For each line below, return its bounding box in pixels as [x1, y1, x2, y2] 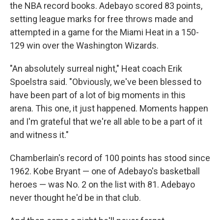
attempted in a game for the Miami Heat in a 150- [10, 27, 199, 37]
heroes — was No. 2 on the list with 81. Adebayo [10, 179, 195, 190]
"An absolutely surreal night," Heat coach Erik [10, 63, 182, 74]
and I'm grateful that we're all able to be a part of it [10, 116, 202, 127]
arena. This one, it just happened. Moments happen [10, 103, 208, 113]
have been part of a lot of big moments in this [10, 90, 186, 100]
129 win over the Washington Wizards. [10, 40, 159, 51]
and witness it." [10, 130, 69, 140]
